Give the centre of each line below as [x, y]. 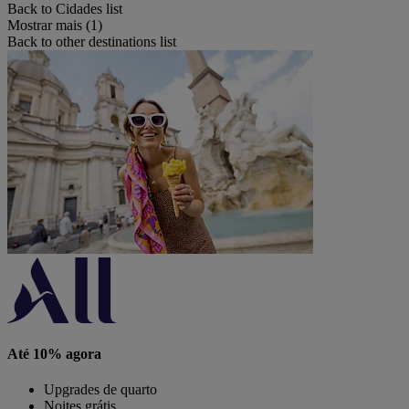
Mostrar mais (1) [55, 25]
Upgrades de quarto [100, 390]
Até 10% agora [54, 354]
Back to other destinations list [92, 41]
